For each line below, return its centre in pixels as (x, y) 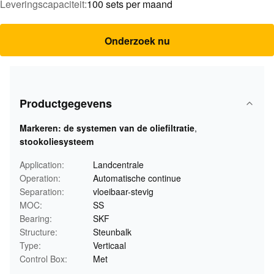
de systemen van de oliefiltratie (129, 128)
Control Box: (43, 259)
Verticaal (109, 245)
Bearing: (36, 218)
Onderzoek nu (137, 41)
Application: (42, 165)
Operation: (40, 178)
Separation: (42, 191)
